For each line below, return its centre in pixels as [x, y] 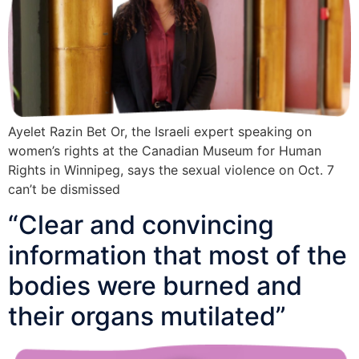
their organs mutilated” [147, 317]
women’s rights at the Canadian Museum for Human [165, 150]
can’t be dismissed [64, 189]
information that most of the [177, 256]
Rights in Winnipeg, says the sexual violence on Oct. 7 [171, 169]
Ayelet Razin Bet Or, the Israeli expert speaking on [160, 131]
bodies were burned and [155, 286]
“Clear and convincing [141, 225]
